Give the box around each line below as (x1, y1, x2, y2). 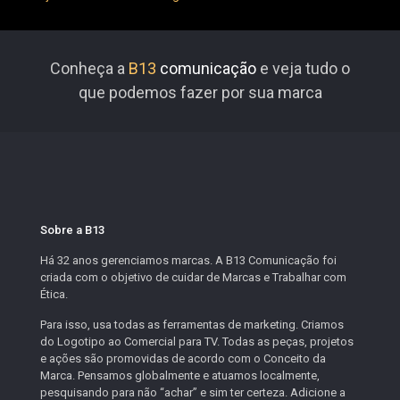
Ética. (40, 287, 68, 301)
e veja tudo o (256, 59, 350, 78)
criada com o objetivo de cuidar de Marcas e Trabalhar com (40, 271, 346, 284)
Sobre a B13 (40, 223, 104, 237)
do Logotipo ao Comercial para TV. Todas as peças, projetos (40, 335, 354, 348)
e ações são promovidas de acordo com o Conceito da (40, 352, 326, 365)
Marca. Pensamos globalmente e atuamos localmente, (40, 369, 320, 382)
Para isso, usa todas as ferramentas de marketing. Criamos (40, 318, 344, 331)
